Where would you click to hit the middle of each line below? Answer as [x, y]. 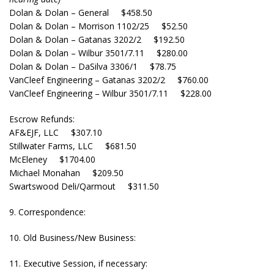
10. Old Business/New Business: [72, 238]
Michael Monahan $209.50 [66, 173]
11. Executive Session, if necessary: [78, 263]
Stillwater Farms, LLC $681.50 [73, 146]
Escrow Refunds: [42, 119]
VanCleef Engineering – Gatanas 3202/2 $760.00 [109, 80]
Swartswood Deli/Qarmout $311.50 [84, 186]
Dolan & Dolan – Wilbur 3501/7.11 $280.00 [98, 53]
